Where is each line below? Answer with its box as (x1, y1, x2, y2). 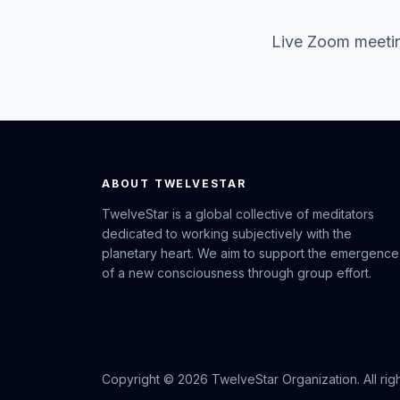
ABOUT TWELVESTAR (102, 177, 246, 190)
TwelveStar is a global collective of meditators (102, 206, 374, 221)
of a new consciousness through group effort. (102, 265, 371, 280)
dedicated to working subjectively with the (102, 226, 352, 241)
